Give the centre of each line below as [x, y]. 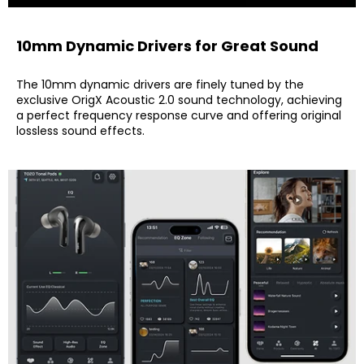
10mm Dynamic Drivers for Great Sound [167, 46]
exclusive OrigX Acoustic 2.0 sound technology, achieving [179, 100]
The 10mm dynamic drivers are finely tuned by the [160, 84]
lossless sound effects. [80, 130]
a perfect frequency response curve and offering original [179, 115]
